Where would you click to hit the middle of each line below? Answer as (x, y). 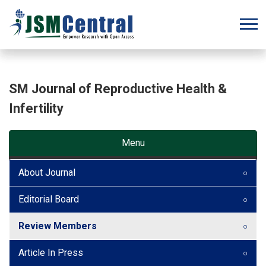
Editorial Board (49, 199)
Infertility (36, 108)
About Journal (47, 172)
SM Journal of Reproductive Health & (118, 88)
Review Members (58, 226)
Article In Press (51, 252)
